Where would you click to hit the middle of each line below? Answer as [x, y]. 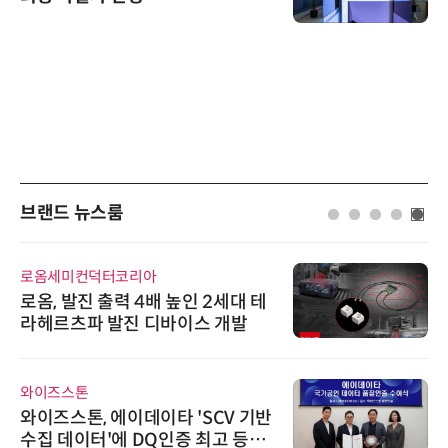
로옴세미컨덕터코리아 [88, 276]
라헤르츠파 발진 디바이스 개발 [134, 323]
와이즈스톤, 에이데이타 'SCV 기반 [146, 417]
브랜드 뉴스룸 [72, 213]
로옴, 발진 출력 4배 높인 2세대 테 [143, 301]
